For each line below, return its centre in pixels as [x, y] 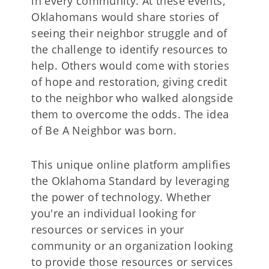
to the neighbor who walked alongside [132, 98]
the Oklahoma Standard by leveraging [131, 180]
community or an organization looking [132, 245]
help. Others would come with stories [131, 65]
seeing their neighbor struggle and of [129, 33]
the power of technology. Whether [121, 197]
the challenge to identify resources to [130, 49]
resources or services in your [108, 229]
